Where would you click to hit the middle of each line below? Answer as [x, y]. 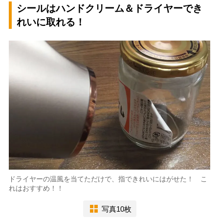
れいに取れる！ [51, 22]
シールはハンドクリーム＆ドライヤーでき [109, 9]
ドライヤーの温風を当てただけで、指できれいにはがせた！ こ [108, 179]
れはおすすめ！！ [36, 188]
